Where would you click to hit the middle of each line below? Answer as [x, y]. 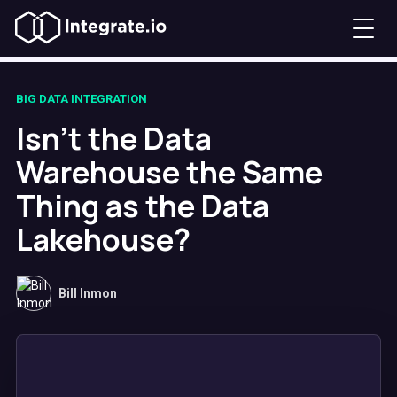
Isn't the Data [114, 138]
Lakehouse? [103, 239]
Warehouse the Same [169, 172]
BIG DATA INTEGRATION [82, 99]
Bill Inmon [88, 293]
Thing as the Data [143, 206]
